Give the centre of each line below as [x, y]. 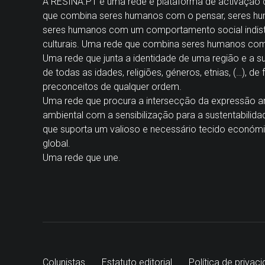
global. [56, 143]
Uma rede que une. [82, 158]
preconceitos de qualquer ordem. [112, 87]
